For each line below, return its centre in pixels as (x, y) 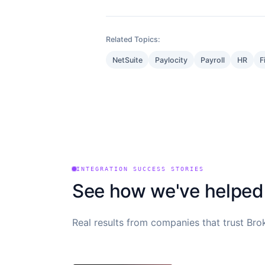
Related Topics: (133, 39)
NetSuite (127, 60)
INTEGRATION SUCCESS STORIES (140, 169)
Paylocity (172, 60)
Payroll (212, 60)
